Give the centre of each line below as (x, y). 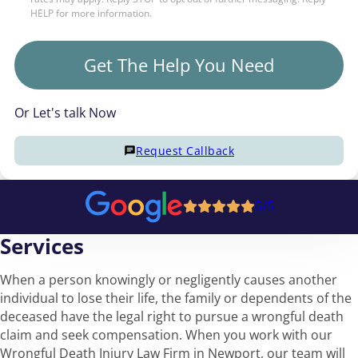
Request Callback (185, 150)
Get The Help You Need (179, 65)
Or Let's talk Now (66, 113)
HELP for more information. (91, 14)
